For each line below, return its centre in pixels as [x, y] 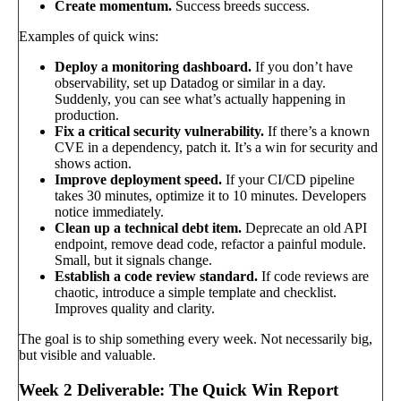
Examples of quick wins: [89, 36]
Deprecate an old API [304, 227]
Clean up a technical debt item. [148, 227]
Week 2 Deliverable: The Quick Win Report [179, 389]
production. [87, 115]
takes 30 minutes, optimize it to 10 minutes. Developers [210, 195]
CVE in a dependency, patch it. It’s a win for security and [216, 147]
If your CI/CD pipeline [288, 179]
